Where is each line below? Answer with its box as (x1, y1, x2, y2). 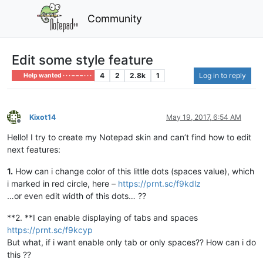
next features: (7, 144, 60, 154)
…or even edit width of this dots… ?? (7, 190, 146, 201)
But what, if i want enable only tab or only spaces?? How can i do (7, 237, 256, 247)
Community (87, 12, 143, 25)
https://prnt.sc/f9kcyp (7, 224, 93, 235)
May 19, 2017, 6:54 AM (166, 112, 241, 122)
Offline (18, 121, 40, 130)
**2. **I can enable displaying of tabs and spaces (7, 212, 198, 222)
